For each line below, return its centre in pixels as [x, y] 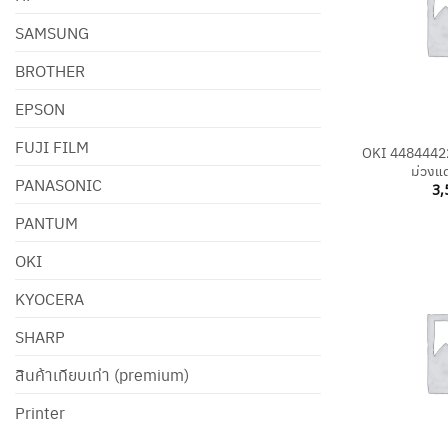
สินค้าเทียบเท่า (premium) [102, 374]
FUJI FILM [52, 146]
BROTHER [50, 70]
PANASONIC [58, 184]
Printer [40, 412]
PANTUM [46, 222]
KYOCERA [49, 298]
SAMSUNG [52, 32]
